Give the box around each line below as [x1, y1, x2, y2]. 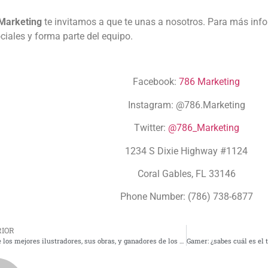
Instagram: [127, 99, 176, 111]
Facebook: [133, 76, 179, 88]
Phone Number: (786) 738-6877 [120, 191, 253, 203]
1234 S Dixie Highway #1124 [125, 145, 248, 157]
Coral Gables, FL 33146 [137, 167, 236, 179]
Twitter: [133, 122, 168, 134]
